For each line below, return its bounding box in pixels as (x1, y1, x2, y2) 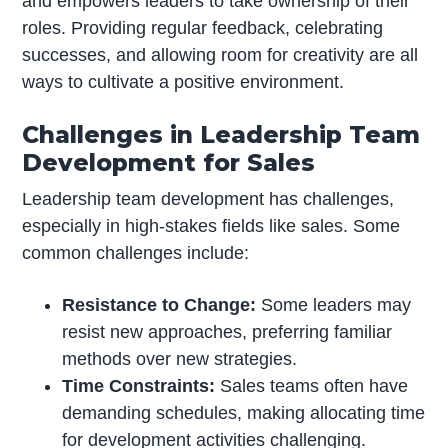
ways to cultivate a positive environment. (22, 72, 345, 93)
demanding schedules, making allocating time (62, 402, 426, 423)
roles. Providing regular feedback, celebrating (22, 18, 384, 39)
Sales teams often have (215, 375, 409, 396)
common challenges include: (22, 243, 250, 264)
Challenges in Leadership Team (22, 120, 421, 150)
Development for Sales (22, 148, 316, 178)
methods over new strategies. (62, 348, 298, 369)
